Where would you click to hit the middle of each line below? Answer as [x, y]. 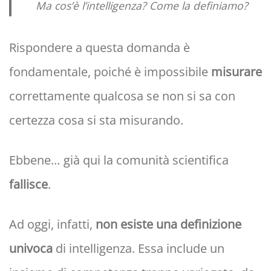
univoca [31, 249]
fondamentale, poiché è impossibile [110, 72]
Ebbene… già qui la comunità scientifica [119, 160]
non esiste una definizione [168, 224]
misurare [237, 72]
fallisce [28, 184]
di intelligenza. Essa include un [139, 249]
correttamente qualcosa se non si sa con [122, 96]
